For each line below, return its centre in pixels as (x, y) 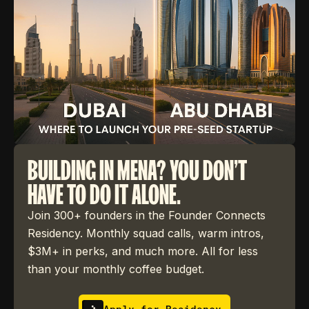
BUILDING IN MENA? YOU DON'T (137, 170)
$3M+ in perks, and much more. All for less (143, 251)
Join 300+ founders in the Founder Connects (147, 215)
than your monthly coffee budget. (116, 269)
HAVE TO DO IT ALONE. (104, 194)
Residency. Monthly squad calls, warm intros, (146, 233)
